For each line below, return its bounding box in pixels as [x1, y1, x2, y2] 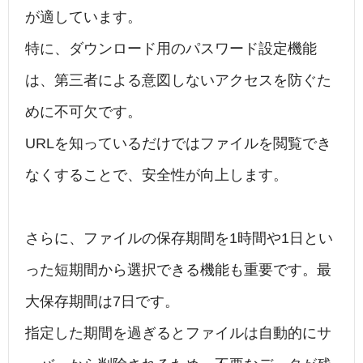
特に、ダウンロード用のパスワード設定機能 [25, 41, 317, 58]
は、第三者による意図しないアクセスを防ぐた [25, 72, 331, 89]
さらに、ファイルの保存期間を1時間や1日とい [25, 230, 333, 247]
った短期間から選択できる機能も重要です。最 [25, 262, 331, 279]
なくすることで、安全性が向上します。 [25, 167, 288, 184]
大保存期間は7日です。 [25, 293, 179, 310]
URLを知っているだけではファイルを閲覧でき [25, 135, 331, 152]
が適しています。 [25, 9, 142, 26]
